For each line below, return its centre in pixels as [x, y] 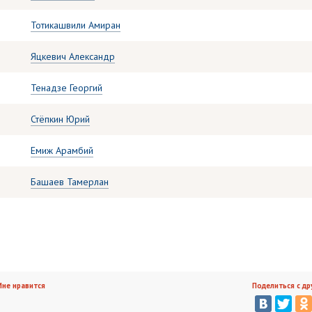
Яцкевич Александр [73, 56]
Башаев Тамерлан [70, 182]
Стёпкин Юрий [60, 119]
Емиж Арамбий [62, 150]
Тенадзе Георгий [67, 88]
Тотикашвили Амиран [76, 25]
